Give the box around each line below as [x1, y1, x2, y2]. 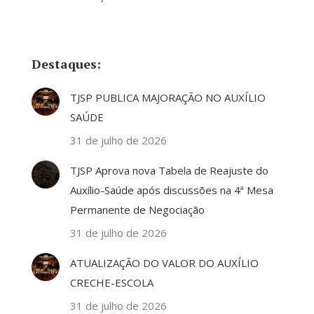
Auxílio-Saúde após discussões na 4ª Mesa [70, 183, 273, 198]
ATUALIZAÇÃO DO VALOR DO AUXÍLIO [70, 256, 259, 271]
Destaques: [32, 55, 101, 73]
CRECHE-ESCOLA [70, 275, 153, 290]
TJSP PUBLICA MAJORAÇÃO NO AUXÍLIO [70, 90, 266, 105]
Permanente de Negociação [70, 203, 205, 217]
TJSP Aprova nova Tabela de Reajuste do [70, 163, 268, 178]
